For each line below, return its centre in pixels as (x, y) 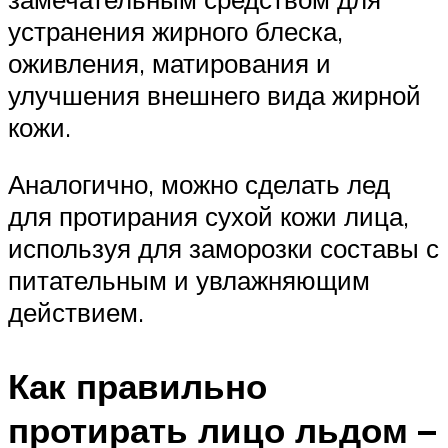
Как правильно (137, 385)
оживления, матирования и (169, 62)
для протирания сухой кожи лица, (208, 216)
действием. (76, 312)
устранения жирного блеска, (175, 30)
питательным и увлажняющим (189, 280)
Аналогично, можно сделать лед (199, 184)
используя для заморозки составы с (223, 248)
